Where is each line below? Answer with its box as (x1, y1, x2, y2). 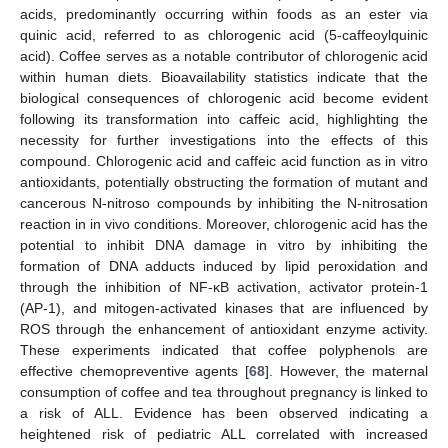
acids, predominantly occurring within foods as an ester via (20, 6, 428, 22)
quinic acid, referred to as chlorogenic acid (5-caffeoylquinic (20, 27, 428, 43)
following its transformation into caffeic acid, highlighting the (20, 111, 428, 127)
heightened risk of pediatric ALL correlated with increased (20, 426, 428, 442)
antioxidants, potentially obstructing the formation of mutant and (20, 174, 428, 190)
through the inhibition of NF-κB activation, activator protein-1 (20, 279, 428, 295)
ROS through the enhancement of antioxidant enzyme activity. (20, 321, 428, 337)
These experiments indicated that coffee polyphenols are (20, 342, 428, 358)
